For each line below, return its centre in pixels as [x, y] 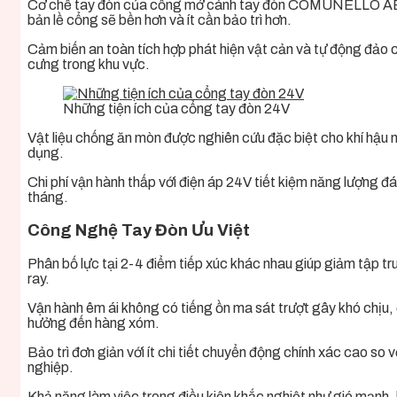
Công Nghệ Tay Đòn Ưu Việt [139, 230]
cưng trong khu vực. [89, 65]
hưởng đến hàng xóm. [93, 323]
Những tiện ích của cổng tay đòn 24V [176, 109]
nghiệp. [51, 367]
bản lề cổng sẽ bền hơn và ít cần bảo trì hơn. [160, 20]
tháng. [48, 198]
